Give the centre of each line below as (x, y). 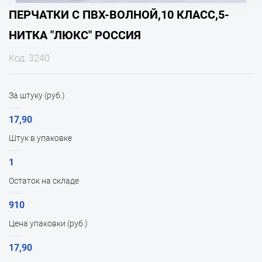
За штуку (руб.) (37, 95)
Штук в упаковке (40, 138)
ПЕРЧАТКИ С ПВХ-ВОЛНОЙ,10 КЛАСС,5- (119, 15)
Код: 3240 (29, 58)
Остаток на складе (44, 181)
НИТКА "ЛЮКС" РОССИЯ (75, 35)
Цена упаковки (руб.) (48, 223)
